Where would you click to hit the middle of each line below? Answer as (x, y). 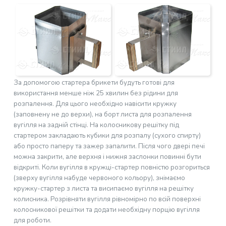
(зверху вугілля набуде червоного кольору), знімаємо (99, 178)
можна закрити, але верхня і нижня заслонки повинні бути (107, 157)
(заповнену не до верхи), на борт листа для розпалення (102, 115)
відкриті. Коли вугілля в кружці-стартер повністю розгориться (111, 167)
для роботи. (32, 220)
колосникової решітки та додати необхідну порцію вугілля (106, 210)
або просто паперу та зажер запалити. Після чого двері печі (109, 146)
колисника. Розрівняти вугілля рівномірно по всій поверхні (107, 199)
